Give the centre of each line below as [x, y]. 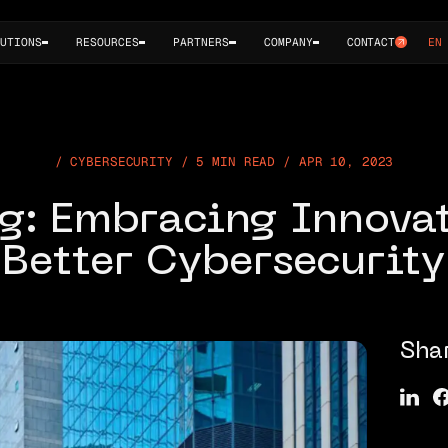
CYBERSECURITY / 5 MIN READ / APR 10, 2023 [232, 162]
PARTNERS [201, 42]
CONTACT [370, 42]
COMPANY [288, 42]
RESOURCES [107, 42]
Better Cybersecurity [224, 264]
